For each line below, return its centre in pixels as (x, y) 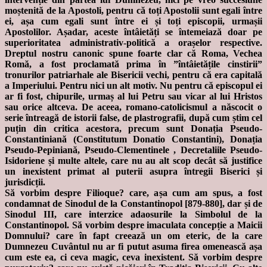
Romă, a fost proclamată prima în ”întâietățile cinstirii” (133, 64)
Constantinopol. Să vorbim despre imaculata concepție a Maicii (133, 225)
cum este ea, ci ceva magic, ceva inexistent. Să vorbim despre (133, 257)
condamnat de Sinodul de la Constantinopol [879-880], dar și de (133, 204)
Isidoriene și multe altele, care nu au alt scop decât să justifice (133, 161)
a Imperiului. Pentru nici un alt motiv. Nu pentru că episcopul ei (133, 86)
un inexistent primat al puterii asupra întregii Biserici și (133, 172)
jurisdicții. (25, 182)
